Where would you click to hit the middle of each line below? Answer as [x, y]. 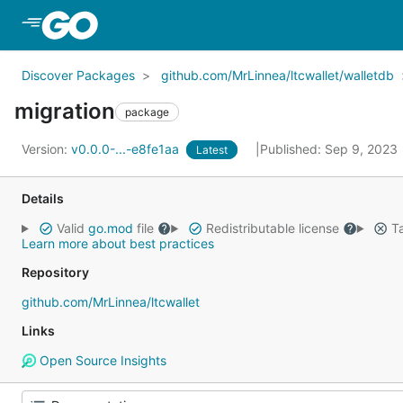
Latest [212, 150]
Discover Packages [78, 75]
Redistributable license [272, 228]
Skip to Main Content [174, 24]
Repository [55, 272]
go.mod [110, 228]
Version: [46, 149]
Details [43, 198]
